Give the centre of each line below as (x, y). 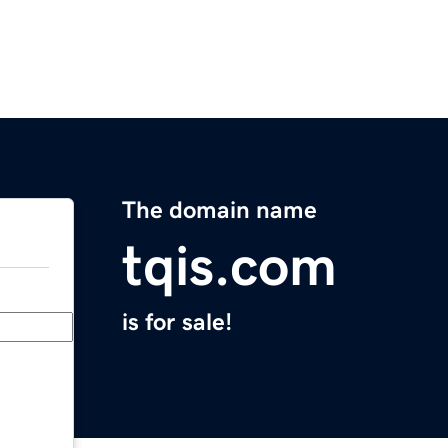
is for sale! (177, 322)
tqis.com (229, 266)
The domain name (219, 210)
